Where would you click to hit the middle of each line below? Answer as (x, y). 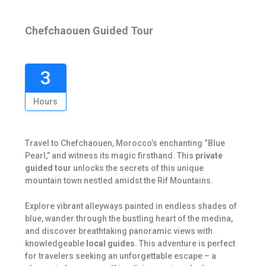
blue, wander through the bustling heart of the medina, (129, 219)
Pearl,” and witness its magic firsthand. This (110, 156)
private (209, 156)
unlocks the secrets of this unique (137, 168)
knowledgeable (55, 244)
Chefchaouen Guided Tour (89, 31)
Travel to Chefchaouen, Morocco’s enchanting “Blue (125, 143)
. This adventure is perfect (185, 244)
